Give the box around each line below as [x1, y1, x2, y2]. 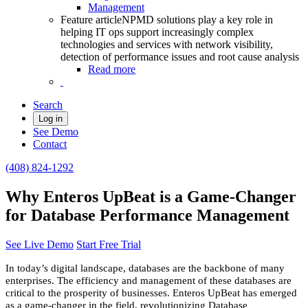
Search [33, 99, 63, 111]
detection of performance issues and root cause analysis [60, 51, 299, 63]
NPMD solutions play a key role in [122, 14, 273, 25]
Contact [33, 138, 67, 150]
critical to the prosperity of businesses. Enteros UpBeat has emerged [5, 287, 297, 298]
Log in [38, 113, 63, 124]
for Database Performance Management [5, 206, 289, 224]
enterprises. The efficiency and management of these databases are [5, 274, 291, 286]
